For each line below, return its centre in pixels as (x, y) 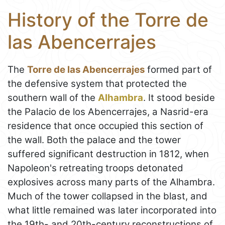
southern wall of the (53, 97)
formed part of (178, 69)
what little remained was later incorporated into (112, 210)
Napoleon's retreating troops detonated (95, 168)
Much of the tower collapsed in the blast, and (107, 196)
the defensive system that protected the (97, 83)
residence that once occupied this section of (105, 126)
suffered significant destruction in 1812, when (108, 154)
